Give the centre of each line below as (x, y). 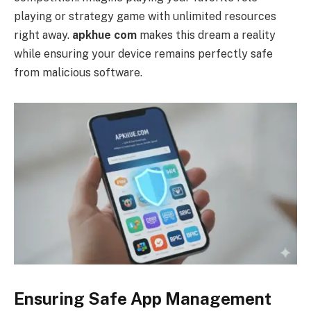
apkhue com (104, 35)
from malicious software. (78, 73)
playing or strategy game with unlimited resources (145, 17)
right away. (43, 35)
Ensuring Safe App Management (143, 299)
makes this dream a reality (206, 35)
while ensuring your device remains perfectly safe (143, 54)
